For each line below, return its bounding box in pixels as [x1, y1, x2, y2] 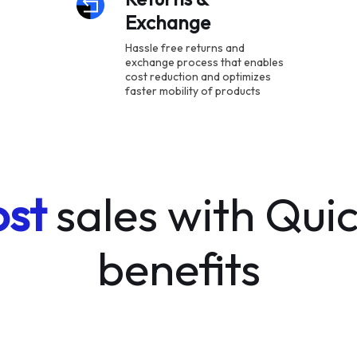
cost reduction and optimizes [124, 69, 271, 84]
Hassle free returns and [124, 41, 245, 55]
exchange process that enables [124, 55, 284, 69]
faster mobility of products [124, 84, 261, 98]
